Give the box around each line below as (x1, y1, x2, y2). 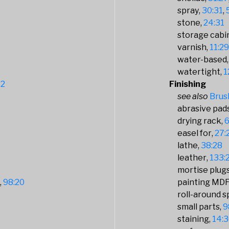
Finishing (169, 79, 207, 89)
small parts (177, 202, 220, 212)
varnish (177, 42, 207, 52)
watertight (177, 67, 221, 77)
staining (177, 214, 210, 224)
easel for (177, 128, 212, 138)
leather (177, 153, 207, 163)
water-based (177, 55, 227, 64)
